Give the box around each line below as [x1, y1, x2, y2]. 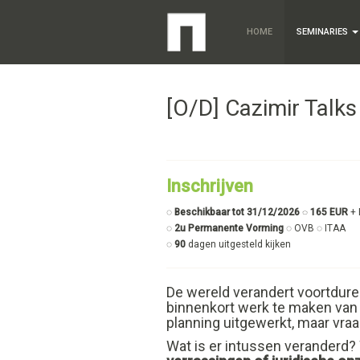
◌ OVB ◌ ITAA [286, 223, 348, 234]
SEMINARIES [297, 27, 350, 37]
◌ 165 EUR [300, 207, 350, 218]
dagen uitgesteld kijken [188, 239, 291, 250]
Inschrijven [166, 176, 253, 196]
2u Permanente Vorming [172, 223, 286, 234]
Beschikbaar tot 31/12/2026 [174, 207, 300, 218]
